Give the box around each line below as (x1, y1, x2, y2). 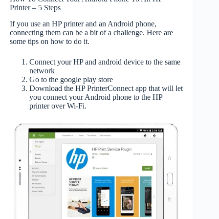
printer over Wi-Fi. (29, 101, 87, 110)
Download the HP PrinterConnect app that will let (29, 84, 183, 92)
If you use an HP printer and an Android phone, (10, 19, 156, 28)
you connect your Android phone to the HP (29, 92, 162, 101)
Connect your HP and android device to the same (29, 57, 180, 66)
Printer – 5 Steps (10, 3, 61, 12)
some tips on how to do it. (10, 37, 91, 45)
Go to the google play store (29, 75, 113, 84)
